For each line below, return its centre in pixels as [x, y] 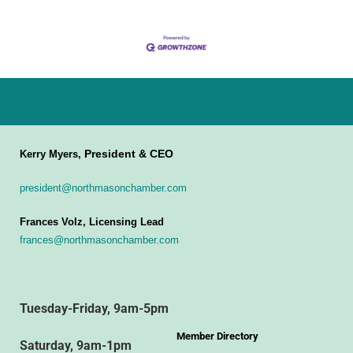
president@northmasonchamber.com [103, 188]
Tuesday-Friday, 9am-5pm [94, 309]
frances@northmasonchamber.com [99, 240]
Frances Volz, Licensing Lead [92, 222]
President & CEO [129, 154]
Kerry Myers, [52, 154]
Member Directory [217, 336]
